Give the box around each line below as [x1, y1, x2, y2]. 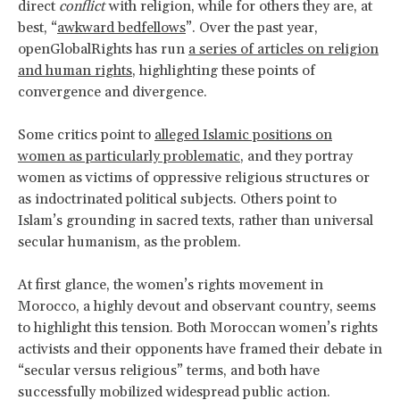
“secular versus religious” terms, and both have [18, 361, 320, 379]
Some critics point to [18, 125, 154, 144]
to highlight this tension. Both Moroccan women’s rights [18, 318, 378, 337]
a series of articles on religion [188, 39, 379, 58]
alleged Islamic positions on [154, 125, 332, 144]
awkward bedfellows [57, 18, 186, 37]
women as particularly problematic [18, 146, 240, 165]
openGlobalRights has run [18, 39, 188, 58]
